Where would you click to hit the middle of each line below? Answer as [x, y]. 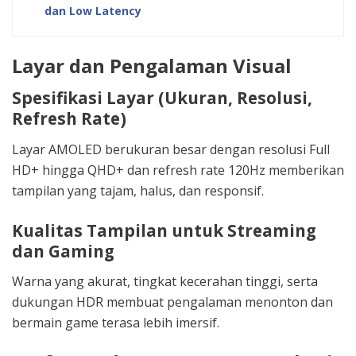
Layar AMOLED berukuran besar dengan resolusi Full [171, 149]
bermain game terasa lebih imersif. [116, 323]
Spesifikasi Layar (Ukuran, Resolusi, [162, 98]
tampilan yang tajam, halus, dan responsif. [138, 190]
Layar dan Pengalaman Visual [152, 65]
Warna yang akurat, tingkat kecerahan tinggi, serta [165, 282]
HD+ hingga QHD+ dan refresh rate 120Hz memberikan [178, 170]
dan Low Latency [93, 11]
